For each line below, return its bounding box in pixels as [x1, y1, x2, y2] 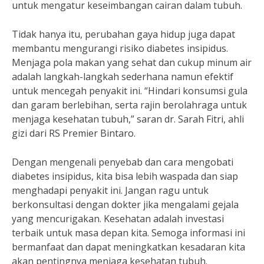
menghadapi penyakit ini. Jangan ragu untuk [12, 184, 209, 197]
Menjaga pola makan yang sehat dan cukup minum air [12, 56, 252, 69]
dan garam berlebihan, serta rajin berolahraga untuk [12, 98, 247, 111]
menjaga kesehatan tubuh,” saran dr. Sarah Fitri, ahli [12, 113, 244, 126]
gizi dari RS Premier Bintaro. [12, 127, 136, 140]
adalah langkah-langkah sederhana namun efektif [12, 70, 233, 83]
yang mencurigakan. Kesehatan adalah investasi [12, 212, 224, 225]
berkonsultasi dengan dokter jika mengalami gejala [12, 198, 239, 211]
